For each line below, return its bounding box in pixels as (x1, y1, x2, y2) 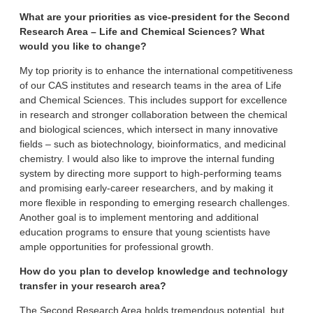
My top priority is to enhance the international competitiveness (20, 64, 293, 76)
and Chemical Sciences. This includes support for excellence (20, 94, 287, 105)
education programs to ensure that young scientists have (20, 226, 270, 238)
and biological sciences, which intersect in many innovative (20, 123, 278, 135)
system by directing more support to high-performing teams (20, 167, 282, 179)
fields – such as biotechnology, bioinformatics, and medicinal (20, 138, 286, 150)
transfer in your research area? (20, 279, 166, 291)
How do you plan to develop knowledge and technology (20, 265, 288, 277)
